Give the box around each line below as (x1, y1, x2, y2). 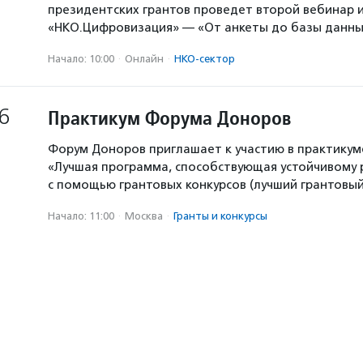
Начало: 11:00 (48, 210, 114, 222)
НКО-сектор (174, 53, 235, 65)
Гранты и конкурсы (173, 210, 267, 222)
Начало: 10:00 (48, 53, 114, 65)
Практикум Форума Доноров (48, 105, 292, 130)
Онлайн (125, 53, 164, 65)
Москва (125, 210, 163, 222)
